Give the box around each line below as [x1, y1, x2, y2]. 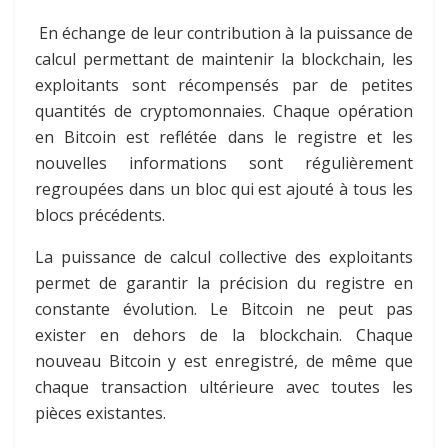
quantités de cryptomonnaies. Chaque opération [35, 99, 413, 122]
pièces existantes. [35, 401, 166, 424]
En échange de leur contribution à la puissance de [35, 21, 413, 44]
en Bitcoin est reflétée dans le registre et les [35, 125, 413, 148]
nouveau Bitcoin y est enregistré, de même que [35, 349, 413, 372]
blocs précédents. [35, 203, 165, 226]
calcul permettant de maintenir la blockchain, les [35, 47, 413, 70]
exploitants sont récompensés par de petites [35, 73, 413, 96]
